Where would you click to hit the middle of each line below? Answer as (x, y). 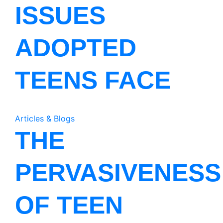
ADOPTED (76, 48)
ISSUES (60, 15)
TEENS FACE (93, 80)
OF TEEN (69, 205)
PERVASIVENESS (118, 173)
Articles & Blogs (45, 118)
